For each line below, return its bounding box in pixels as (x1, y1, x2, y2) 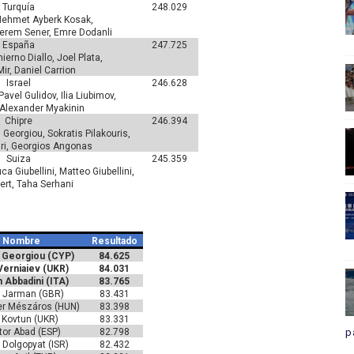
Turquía (2, 2, 35, 13)
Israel (6, 77, 31, 88)
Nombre (2, 235, 40, 247)
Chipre (4, 115, 32, 126)
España (2, 40, 35, 51)
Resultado (91, 235, 137, 247)
